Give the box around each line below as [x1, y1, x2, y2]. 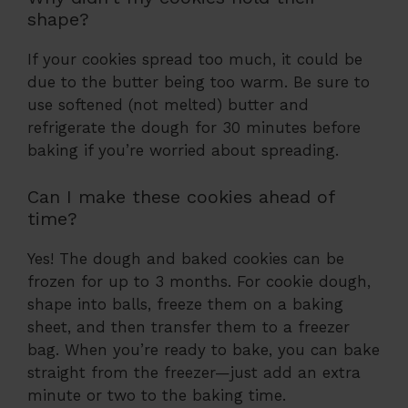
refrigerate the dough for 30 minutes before [27, 118, 361, 138]
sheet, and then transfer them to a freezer [27, 317, 350, 336]
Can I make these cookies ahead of [27, 185, 334, 208]
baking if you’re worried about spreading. [27, 141, 339, 160]
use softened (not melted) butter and [27, 96, 309, 115]
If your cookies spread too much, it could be [27, 50, 362, 69]
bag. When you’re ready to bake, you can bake [27, 340, 380, 359]
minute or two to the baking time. [27, 385, 286, 404]
